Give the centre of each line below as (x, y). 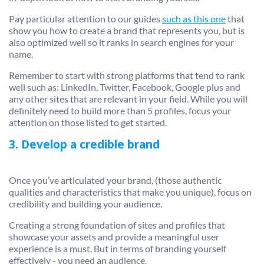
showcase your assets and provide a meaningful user (114, 236)
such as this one (194, 18)
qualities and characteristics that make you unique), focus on (130, 192)
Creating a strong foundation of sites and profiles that (117, 225)
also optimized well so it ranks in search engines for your (121, 42)
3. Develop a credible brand (84, 144)
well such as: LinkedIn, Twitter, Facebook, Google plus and (125, 87)
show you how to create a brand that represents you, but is (127, 30)
